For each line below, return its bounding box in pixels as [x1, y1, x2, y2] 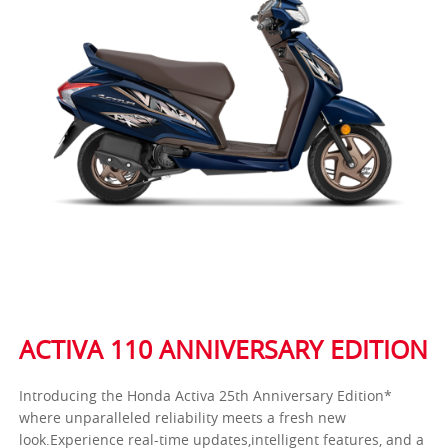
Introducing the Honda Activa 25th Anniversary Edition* [19, 386, 393, 406]
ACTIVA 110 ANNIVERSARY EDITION [19, 333, 429, 367]
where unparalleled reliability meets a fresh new [19, 408, 347, 428]
